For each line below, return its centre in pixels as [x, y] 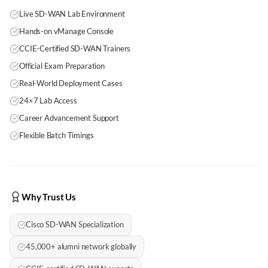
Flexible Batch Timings [57, 135]
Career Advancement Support [69, 118]
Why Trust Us [49, 197]
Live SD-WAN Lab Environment [72, 14]
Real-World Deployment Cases [71, 83]
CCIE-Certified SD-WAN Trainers [75, 48]
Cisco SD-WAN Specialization [75, 224]
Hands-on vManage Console [67, 31]
